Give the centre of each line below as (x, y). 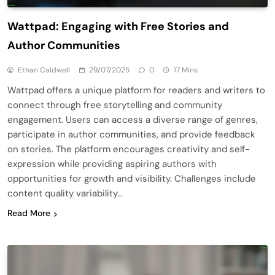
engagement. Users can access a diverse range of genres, (133, 120)
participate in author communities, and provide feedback (131, 135)
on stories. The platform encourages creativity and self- (129, 149)
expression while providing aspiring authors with (112, 164)
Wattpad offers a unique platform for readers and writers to (136, 91)
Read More (29, 213)
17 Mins (186, 70)
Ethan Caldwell (44, 70)
